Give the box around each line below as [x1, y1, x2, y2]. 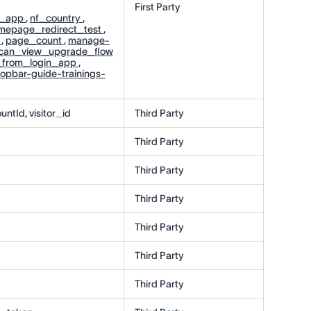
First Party [134, 1, 180, 13]
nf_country [29, 12, 83, 24]
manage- [67, 35, 110, 47]
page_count [5, 35, 64, 47]
